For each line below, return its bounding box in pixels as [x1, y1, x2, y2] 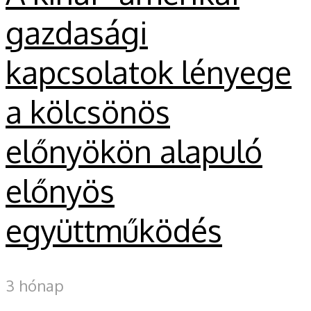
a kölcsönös [6, 91, 170, 131]
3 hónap [6, 276, 64, 296]
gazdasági [6, 12, 148, 52]
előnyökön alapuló [6, 131, 262, 171]
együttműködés [6, 210, 222, 250]
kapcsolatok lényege [6, 51, 292, 92]
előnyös [6, 170, 115, 210]
